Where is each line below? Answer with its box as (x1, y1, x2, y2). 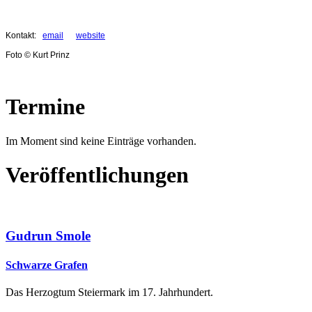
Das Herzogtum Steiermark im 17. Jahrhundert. (6, 286, 213, 298)
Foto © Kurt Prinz (6, 49, 70, 60)
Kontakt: (6, 30, 42, 40)
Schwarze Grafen (6, 258, 88, 271)
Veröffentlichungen (6, 162, 189, 188)
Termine (6, 94, 85, 120)
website (76, 30, 105, 40)
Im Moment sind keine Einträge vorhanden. (6, 134, 196, 147)
